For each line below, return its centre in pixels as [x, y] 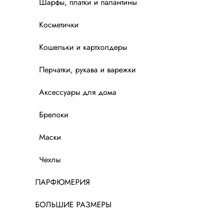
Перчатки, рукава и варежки [88, 70]
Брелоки [54, 115]
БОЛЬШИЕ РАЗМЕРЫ [73, 205]
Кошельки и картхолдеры [83, 47]
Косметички [59, 25]
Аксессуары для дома [78, 92]
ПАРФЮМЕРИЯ [63, 182]
